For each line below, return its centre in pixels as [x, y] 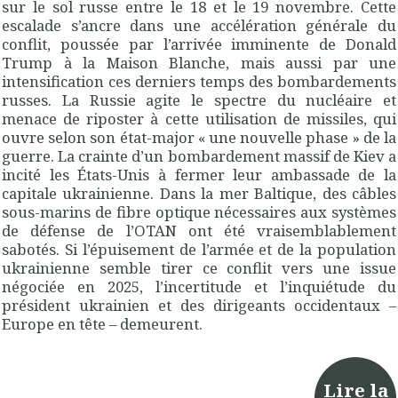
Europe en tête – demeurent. [102, 324]
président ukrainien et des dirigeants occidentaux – [199, 306]
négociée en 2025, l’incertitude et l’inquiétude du [199, 287]
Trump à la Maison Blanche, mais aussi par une [199, 63]
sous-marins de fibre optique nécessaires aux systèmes [199, 212]
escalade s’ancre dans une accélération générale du [199, 26]
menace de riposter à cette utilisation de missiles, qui [199, 119]
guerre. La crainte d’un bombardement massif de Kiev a [199, 156]
